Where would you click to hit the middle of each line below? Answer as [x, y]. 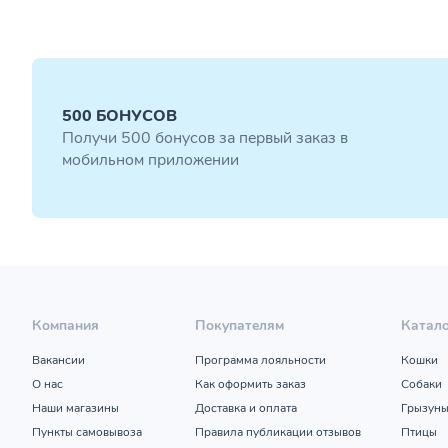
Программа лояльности [260, 360]
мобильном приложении [150, 160]
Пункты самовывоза [87, 432]
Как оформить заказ [250, 384]
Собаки [421, 384]
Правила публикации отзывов [278, 432]
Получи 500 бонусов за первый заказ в [205, 138]
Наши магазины [75, 408]
